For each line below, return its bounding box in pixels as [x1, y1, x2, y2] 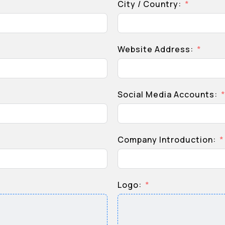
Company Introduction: [118, 134, 216, 145]
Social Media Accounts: [118, 89, 217, 100]
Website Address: [118, 44, 193, 55]
